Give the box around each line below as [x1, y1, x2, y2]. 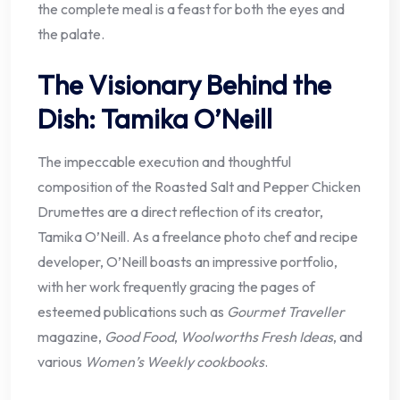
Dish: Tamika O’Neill [37, 101, 272, 136]
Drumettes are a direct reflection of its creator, [37, 202, 323, 221]
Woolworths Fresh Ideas [180, 327, 333, 346]
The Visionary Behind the [37, 67, 331, 102]
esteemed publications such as [37, 302, 227, 321]
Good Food [104, 327, 174, 346]
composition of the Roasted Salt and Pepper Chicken [37, 177, 361, 196]
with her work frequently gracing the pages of [37, 277, 315, 296]
